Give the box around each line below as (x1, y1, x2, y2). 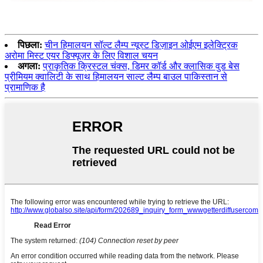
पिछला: (18, 39, 42, 50)
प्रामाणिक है (5, 82, 45, 92)
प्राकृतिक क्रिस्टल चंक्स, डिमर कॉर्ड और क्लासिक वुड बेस (43, 60, 240, 71)
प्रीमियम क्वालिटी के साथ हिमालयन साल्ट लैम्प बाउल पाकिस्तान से (5, 71, 227, 82)
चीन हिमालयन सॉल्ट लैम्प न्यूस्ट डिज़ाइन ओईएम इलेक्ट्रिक (45, 39, 238, 50)
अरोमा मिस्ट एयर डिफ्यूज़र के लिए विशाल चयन (5, 50, 158, 60)
